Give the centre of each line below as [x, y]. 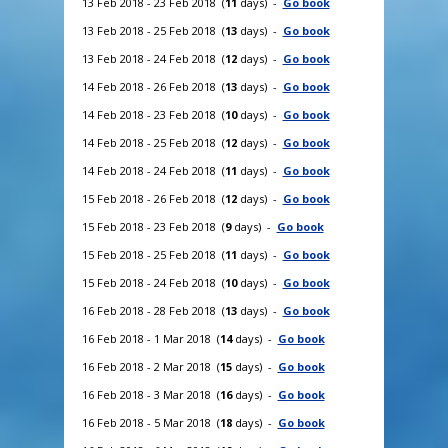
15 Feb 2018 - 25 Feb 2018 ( [153, 254]
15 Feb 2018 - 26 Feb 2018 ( [153, 198]
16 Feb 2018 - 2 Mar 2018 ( [150, 366]
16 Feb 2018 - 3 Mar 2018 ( [150, 394]
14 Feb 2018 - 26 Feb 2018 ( [153, 86]
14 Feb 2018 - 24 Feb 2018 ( [153, 170]
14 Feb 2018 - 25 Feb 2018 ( [153, 142]
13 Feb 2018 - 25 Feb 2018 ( [153, 30]
